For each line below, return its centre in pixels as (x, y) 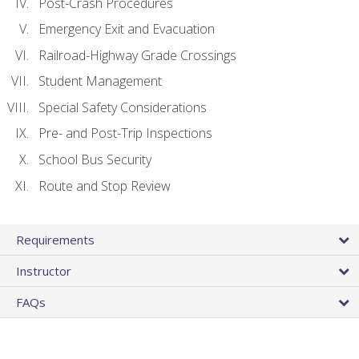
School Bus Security (95, 160)
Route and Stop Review (105, 186)
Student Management (100, 81)
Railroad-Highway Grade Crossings (137, 55)
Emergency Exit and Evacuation (127, 29)
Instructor (44, 270)
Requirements (55, 239)
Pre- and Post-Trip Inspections (125, 133)
